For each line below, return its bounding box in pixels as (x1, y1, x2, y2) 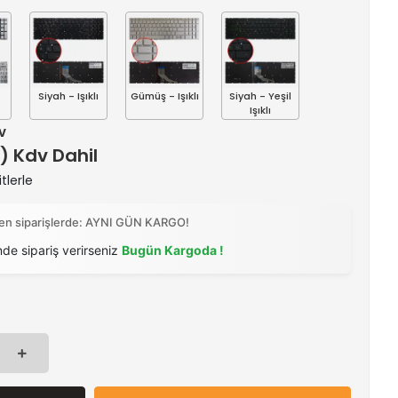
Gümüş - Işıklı (130, 89, 199, 103)
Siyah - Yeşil (229, 89, 291, 103)
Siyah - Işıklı (38, 89, 99, 103)
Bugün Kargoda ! (122, 243, 224, 258)
